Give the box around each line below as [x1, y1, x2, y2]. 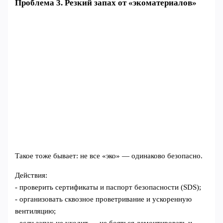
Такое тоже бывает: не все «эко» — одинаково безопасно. [15, 152, 203, 160]
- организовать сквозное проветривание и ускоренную [15, 195, 192, 203]
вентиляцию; [15, 207, 56, 215]
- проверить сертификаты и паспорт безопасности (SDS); [15, 183, 202, 191]
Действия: [15, 171, 48, 179]
